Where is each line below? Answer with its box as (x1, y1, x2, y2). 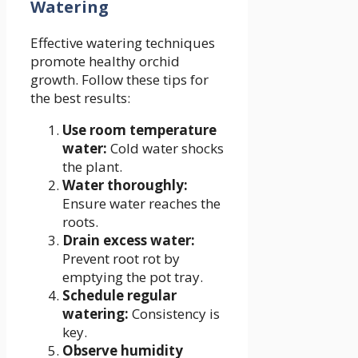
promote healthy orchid (30, 52, 180, 71)
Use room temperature (62, 121, 217, 140)
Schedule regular (62, 286, 177, 305)
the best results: (30, 89, 130, 108)
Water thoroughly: (62, 176, 188, 195)
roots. (62, 213, 98, 232)
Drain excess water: (62, 231, 195, 250)
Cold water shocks (107, 139, 224, 158)
